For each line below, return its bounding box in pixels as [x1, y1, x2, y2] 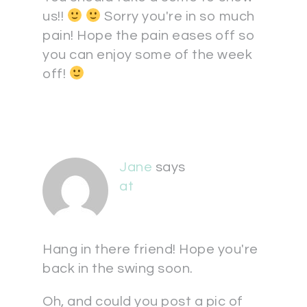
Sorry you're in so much [101, 10, 255, 23]
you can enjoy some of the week [42, 48, 252, 62]
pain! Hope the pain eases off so [42, 29, 255, 42]
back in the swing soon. [42, 262, 193, 275]
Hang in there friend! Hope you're [42, 243, 258, 256]
